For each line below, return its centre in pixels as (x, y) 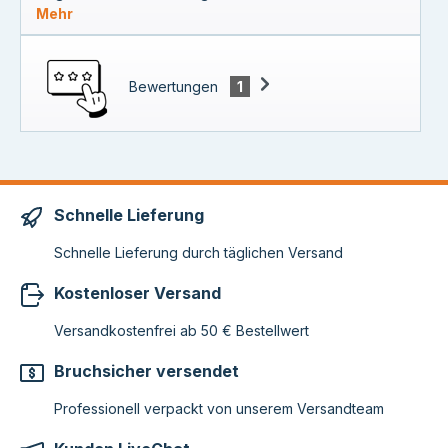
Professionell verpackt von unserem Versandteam (219, 408)
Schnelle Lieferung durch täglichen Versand (198, 252)
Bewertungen (175, 86)
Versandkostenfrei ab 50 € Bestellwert (181, 330)
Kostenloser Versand (137, 292)
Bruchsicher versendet (146, 370)
